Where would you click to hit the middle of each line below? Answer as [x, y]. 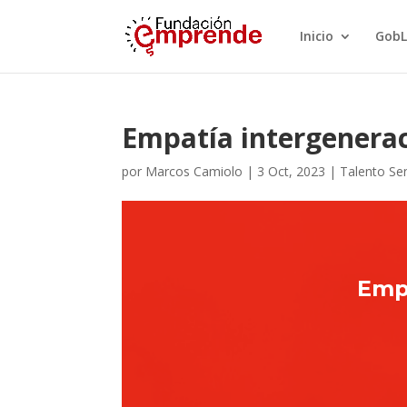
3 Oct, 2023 [292, 171]
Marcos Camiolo [194, 171]
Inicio [316, 36]
